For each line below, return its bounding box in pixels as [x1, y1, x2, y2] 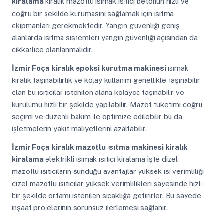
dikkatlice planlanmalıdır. [11, 46, 93, 54]
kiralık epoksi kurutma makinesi [51, 63, 168, 72]
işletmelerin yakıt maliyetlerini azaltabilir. [11, 124, 147, 133]
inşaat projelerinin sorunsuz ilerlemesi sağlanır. [11, 203, 168, 212]
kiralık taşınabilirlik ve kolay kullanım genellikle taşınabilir [11, 76, 200, 84]
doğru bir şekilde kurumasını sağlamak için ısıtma [11, 9, 174, 18]
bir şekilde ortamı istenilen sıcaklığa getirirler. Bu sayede [11, 191, 201, 200]
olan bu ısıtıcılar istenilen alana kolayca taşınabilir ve [11, 88, 184, 96]
